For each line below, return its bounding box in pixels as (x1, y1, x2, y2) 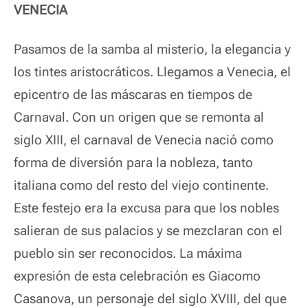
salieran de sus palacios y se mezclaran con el (14, 223, 283, 239)
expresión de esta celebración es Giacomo (14, 268, 261, 284)
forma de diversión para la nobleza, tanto (14, 155, 253, 170)
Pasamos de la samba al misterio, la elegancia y (14, 41, 291, 57)
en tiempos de (170, 87, 252, 102)
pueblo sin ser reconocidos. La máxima (14, 245, 242, 261)
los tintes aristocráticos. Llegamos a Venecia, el (14, 64, 291, 80)
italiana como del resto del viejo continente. (14, 177, 269, 193)
